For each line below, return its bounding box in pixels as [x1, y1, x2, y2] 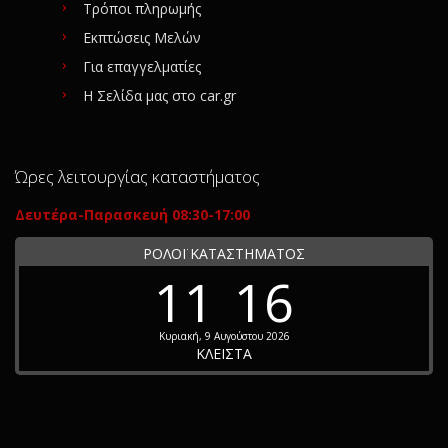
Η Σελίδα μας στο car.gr [83, 85, 236, 105]
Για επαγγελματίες [83, 56, 201, 76]
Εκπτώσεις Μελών [83, 27, 201, 47]
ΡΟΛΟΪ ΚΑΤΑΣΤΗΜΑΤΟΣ [143, 243, 305, 263]
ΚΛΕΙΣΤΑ [196, 343, 252, 363]
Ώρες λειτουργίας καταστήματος [15, 164, 260, 188]
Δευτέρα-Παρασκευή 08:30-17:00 [15, 204, 250, 224]
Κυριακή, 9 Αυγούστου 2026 [158, 328, 290, 343]
